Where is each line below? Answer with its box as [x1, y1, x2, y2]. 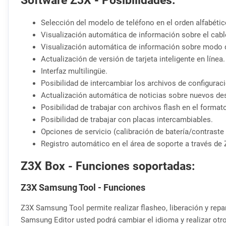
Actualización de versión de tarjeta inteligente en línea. [41, 54, 225, 64]
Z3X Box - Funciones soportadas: [21, 159, 195, 173]
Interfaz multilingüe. [41, 66, 107, 76]
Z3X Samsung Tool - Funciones [21, 182, 145, 193]
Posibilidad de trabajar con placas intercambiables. [41, 115, 213, 124]
